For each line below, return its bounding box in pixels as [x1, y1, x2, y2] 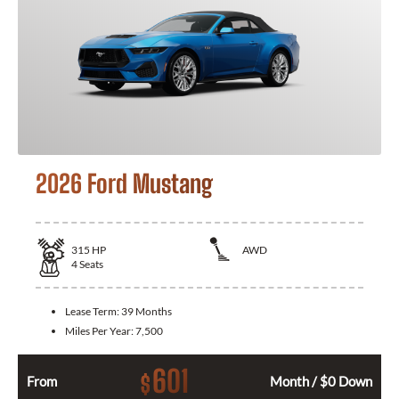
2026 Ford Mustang [36, 167, 213, 199]
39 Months [121, 305, 172, 319]
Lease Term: [65, 305, 121, 319]
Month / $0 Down [270, 373, 372, 390]
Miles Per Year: [65, 324, 135, 338]
